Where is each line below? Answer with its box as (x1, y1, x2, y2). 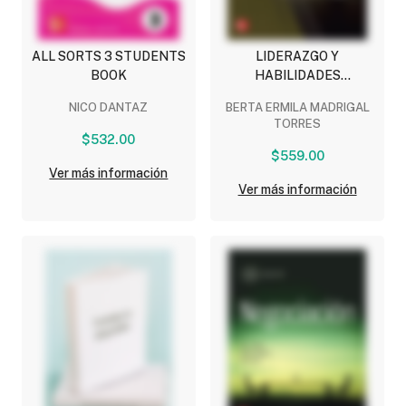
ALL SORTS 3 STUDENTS (31, 49, 186, 64)
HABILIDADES (254, 68, 341, 83)
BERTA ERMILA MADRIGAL (225, 101, 370, 115)
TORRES (274, 117, 322, 131)
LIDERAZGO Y (256, 49, 340, 64)
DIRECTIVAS (259, 87, 336, 102)
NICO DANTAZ (69, 101, 149, 115)
